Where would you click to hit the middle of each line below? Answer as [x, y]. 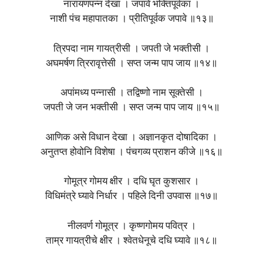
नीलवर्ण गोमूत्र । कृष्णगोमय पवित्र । [131, 226]
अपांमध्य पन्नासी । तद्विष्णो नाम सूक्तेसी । [131, 93]
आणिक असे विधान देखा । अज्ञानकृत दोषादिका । [131, 137]
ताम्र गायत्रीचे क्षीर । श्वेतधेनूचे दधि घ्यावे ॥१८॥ [131, 241]
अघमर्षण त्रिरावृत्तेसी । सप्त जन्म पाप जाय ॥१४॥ [131, 63]
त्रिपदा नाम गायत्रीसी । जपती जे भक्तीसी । [131, 49]
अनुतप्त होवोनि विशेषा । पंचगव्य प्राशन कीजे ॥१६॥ [131, 152]
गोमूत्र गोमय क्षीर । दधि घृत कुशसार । [131, 182]
